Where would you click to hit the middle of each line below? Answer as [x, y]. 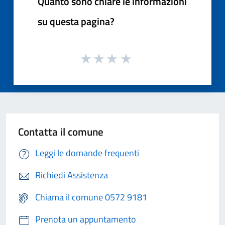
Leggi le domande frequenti [87, 153]
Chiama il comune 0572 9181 [91, 197]
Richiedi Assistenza [72, 175]
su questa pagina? [76, 21]
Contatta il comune [61, 132]
